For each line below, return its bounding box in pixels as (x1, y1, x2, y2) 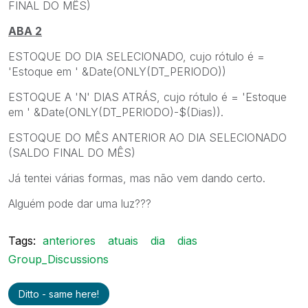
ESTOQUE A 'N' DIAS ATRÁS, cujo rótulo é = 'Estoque (8, 89, 287, 104)
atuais (108, 233, 138, 247)
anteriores (43, 233, 96, 247)
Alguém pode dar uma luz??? (8, 196, 151, 210)
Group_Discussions (8, 252, 109, 266)
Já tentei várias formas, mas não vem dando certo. (8, 170, 265, 185)
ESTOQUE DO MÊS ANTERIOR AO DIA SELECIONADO (8, 130, 287, 144)
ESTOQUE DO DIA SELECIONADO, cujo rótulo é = (8, 49, 265, 63)
